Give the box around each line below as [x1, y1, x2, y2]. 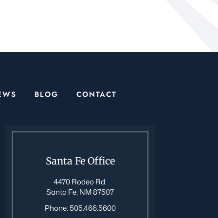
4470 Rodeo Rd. [54, 177, 107, 187]
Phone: [44, 203, 70, 213]
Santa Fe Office [45, 155, 115, 167]
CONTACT [76, 89, 117, 100]
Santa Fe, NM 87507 [46, 187, 114, 197]
